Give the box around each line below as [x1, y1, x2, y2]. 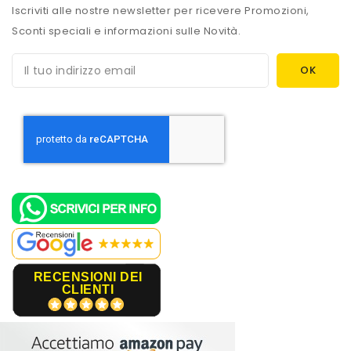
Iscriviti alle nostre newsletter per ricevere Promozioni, [12, 3, 309, 19]
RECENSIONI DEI [33, 270, 143, 284]
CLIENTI [61, 283, 114, 297]
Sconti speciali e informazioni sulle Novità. [12, 24, 241, 39]
